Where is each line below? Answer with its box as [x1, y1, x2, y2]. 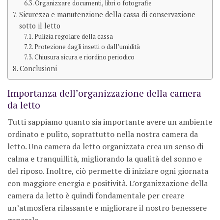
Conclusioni [19, 64, 57, 74]
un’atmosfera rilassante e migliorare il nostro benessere [7, 202, 207, 213]
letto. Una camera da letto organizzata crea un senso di [7, 140, 203, 152]
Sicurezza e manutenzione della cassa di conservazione [19, 10, 195, 20]
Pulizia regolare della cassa [34, 32, 113, 41]
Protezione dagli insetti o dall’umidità [34, 43, 140, 52]
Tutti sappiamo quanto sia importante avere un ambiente [7, 116, 212, 127]
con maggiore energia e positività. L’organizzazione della [7, 177, 208, 189]
